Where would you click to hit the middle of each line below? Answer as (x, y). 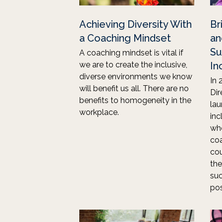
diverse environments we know (136, 77)
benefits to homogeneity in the (135, 100)
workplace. (99, 112)
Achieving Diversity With (136, 24)
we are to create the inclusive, (133, 65)
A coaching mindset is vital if (131, 53)
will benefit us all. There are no (134, 88)
